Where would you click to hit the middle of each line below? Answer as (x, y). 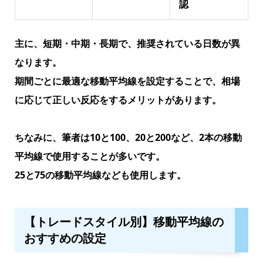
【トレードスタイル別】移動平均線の (124, 221)
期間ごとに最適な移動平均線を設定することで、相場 (127, 81)
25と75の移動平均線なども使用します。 (100, 175)
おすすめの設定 (65, 238)
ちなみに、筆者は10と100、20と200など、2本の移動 (128, 137)
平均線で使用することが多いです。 (90, 156)
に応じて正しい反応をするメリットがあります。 (118, 100)
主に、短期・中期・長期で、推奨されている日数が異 (127, 43)
